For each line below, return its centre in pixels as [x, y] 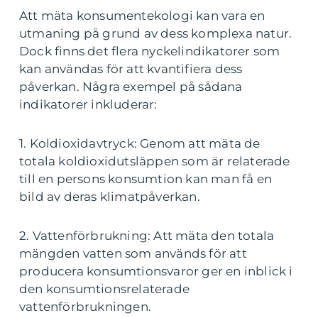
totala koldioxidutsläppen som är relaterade [155, 161]
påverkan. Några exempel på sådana [131, 87]
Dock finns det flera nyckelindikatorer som [150, 51]
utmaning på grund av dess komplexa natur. [156, 34]
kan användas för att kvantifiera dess [131, 69]
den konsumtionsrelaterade [104, 289]
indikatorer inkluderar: [88, 105]
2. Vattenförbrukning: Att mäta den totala [147, 236]
